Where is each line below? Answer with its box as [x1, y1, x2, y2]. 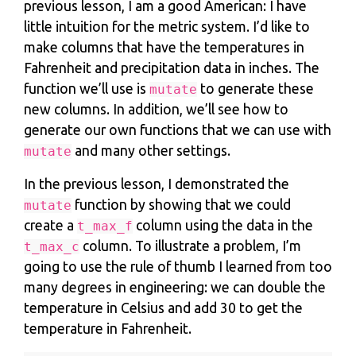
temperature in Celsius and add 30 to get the [24, 300, 303, 316]
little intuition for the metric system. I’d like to [24, 19, 310, 35]
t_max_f [77, 219, 133, 234]
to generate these [197, 81, 314, 97]
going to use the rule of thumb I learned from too [24, 259, 332, 275]
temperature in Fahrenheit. [24, 321, 192, 337]
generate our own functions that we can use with [24, 122, 331, 138]
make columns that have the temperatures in [24, 40, 304, 56]
